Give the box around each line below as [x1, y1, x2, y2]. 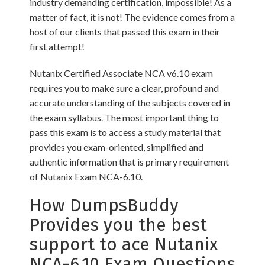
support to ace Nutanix [30, 234, 218, 256]
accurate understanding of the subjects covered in [30, 97, 230, 109]
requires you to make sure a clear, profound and [30, 82, 219, 94]
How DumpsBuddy [30, 195, 179, 216]
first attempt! [30, 41, 85, 53]
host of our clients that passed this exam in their [30, 26, 220, 38]
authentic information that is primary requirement [30, 156, 229, 168]
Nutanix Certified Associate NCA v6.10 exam [30, 67, 213, 79]
